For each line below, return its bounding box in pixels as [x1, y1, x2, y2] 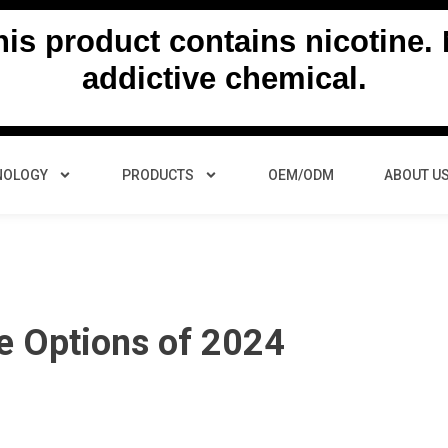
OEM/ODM [268, 166, 334, 183]
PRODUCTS [122, 166, 194, 183]
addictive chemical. [81, 61, 367, 97]
